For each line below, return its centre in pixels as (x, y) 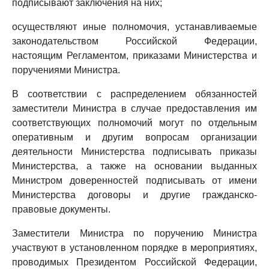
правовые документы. (61, 209)
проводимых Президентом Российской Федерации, (134, 262)
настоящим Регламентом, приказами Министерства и (134, 56)
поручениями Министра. (66, 70)
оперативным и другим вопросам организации (134, 137)
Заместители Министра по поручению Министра (134, 233)
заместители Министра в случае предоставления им (134, 108)
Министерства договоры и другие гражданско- (134, 195)
